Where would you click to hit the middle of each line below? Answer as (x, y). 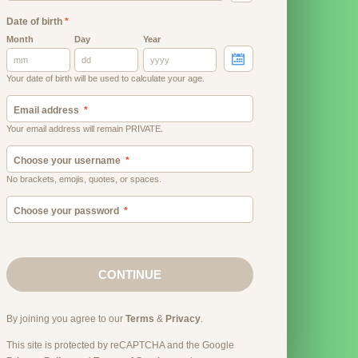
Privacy (183, 319)
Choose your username (67, 160)
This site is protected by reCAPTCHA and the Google (120, 345)
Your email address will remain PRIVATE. (84, 128)
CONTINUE (129, 274)
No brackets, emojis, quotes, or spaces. (84, 179)
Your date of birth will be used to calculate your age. (105, 78)
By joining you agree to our (64, 319)
